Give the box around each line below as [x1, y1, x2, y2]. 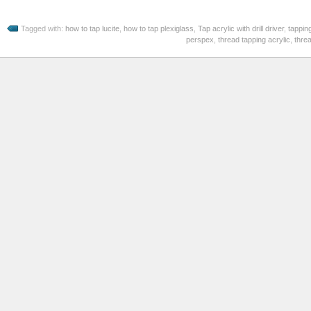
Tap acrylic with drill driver [198, 24, 285, 33]
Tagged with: [21, 24, 66, 33]
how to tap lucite [65, 24, 120, 33]
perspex [186, 35, 215, 44]
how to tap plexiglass [124, 24, 194, 33]
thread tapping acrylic [218, 35, 291, 44]
